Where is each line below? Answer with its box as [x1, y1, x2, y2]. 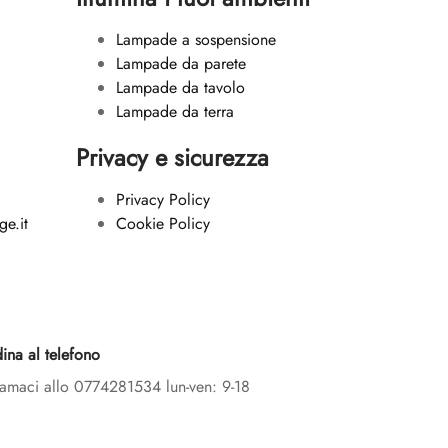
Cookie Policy [116, 212, 210, 236]
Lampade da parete [116, 52, 246, 76]
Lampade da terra [116, 100, 234, 124]
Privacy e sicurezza [76, 140, 269, 176]
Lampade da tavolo [116, 76, 245, 100]
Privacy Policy [116, 188, 210, 212]
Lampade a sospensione [116, 28, 276, 52]
